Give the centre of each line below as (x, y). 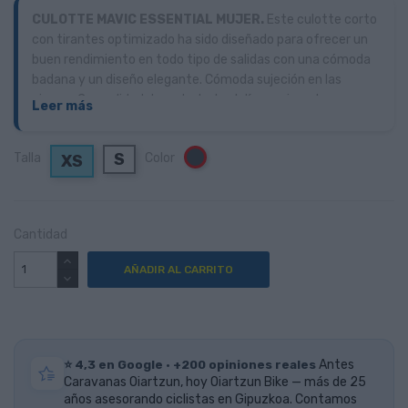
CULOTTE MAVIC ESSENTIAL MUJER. (148, 19)
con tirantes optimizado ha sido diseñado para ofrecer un (200, 39)
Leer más (62, 106)
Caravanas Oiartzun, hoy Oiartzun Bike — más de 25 (215, 382)
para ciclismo (71, 139)
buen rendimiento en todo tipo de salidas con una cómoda (201, 59)
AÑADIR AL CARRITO (178, 269)
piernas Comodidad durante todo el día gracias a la (179, 99)
